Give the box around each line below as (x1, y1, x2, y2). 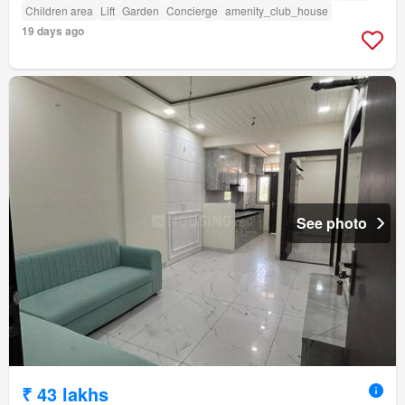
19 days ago (22, 23, 84, 40)
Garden (122, 3, 159, 19)
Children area (25, 3, 93, 19)
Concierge (166, 3, 218, 19)
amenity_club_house (225, 3, 328, 19)
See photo (297, 212, 367, 234)
